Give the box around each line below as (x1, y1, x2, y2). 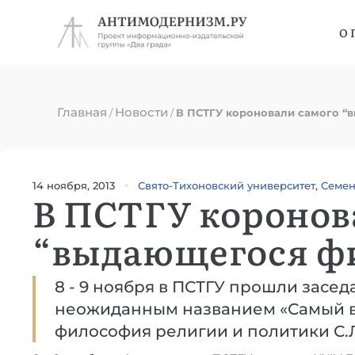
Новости (115, 105, 168, 120)
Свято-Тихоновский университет (138, 179, 315, 192)
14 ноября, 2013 (32, 178, 115, 192)
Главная (57, 105, 107, 120)
